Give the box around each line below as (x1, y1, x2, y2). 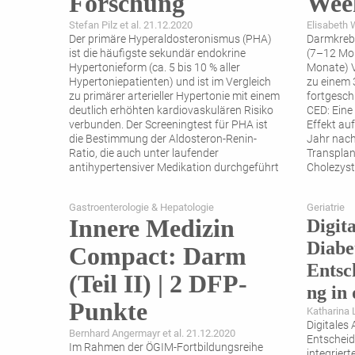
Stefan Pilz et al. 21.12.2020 (69, 19, 193, 32)
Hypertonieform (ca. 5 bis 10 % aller (69, 61, 240, 75)
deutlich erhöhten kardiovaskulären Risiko (69, 104, 273, 118)
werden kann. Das (69, 175, 156, 189)
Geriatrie (307, 201, 345, 214)
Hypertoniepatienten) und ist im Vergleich (69, 75, 271, 90)
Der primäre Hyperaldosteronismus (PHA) (69, 32, 272, 47)
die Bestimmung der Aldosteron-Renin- (69, 132, 257, 147)
